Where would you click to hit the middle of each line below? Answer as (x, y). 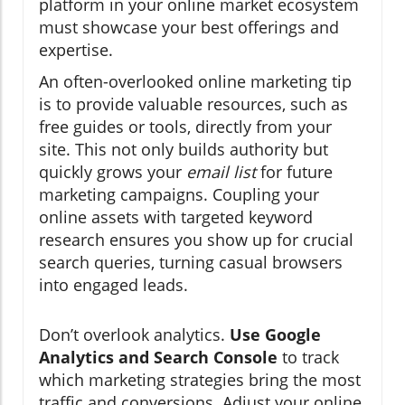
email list (221, 172)
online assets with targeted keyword (176, 217)
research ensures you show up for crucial (196, 240)
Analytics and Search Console (158, 358)
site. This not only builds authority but (184, 150)
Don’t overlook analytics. (134, 335)
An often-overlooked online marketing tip (195, 82)
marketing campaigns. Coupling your (179, 195)
